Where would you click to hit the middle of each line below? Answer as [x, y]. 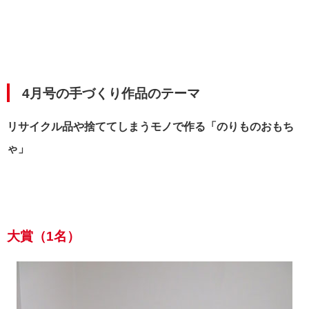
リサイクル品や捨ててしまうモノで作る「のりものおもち [150, 126]
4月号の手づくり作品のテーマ [111, 93]
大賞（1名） [43, 236]
